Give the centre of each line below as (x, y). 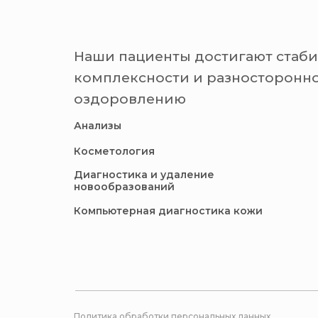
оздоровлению (130, 99)
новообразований (124, 187)
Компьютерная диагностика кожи (168, 210)
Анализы (98, 125)
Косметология (114, 151)
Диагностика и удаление (144, 175)
